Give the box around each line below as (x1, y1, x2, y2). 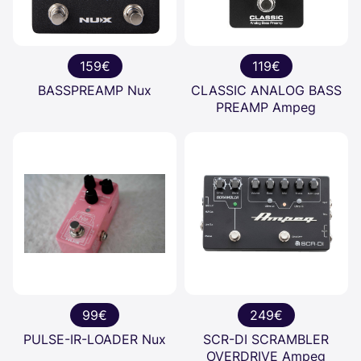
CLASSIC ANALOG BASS (190, 81, 342, 98)
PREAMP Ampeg (216, 98, 317, 115)
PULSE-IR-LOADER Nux (23, 331, 167, 348)
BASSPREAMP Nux (38, 81, 152, 98)
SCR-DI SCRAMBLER (203, 331, 330, 348)
